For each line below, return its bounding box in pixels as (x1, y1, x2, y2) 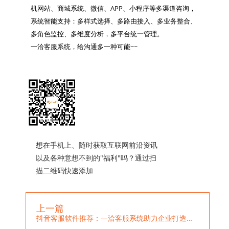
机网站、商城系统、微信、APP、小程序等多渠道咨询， (30, 3, 196, 13)
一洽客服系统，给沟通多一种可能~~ (30, 41, 138, 51)
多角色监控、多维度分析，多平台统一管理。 (30, 29, 164, 38)
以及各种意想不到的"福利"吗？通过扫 (36, 153, 156, 163)
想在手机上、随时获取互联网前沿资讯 (36, 140, 157, 150)
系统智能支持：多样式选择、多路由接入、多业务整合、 (30, 16, 197, 26)
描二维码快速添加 (36, 166, 93, 175)
